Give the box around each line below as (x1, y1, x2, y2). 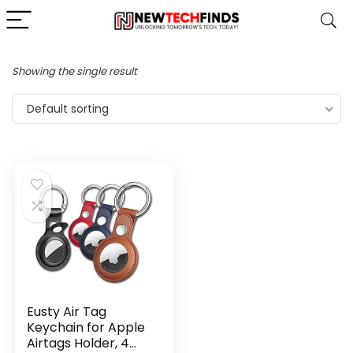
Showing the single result (12, 64, 137, 79)
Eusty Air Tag (27, 303, 107, 321)
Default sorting (27, 101, 109, 117)
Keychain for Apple (27, 318, 146, 336)
